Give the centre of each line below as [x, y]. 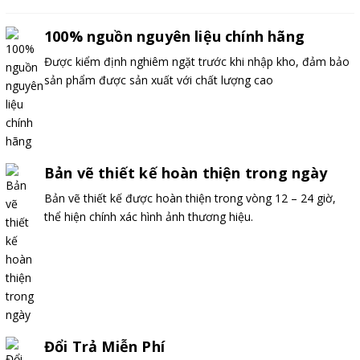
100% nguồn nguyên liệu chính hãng [174, 36]
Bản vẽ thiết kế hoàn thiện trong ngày [186, 172]
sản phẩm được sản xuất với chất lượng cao [159, 80]
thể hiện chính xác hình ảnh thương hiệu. [149, 216]
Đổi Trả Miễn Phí [104, 346]
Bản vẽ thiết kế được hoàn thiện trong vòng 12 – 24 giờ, [190, 198]
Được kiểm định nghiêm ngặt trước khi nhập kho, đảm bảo [197, 61]
